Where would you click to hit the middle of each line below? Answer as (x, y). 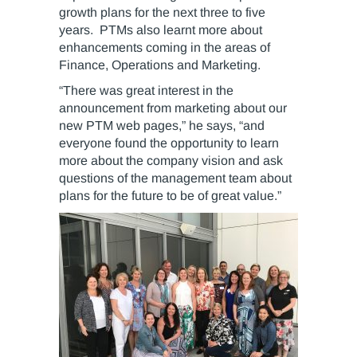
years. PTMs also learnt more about (161, 30)
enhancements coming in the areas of (165, 48)
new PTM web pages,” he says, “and (162, 126)
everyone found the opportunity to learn (169, 143)
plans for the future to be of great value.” (170, 196)
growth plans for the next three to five (162, 13)
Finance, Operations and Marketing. (160, 65)
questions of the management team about (175, 178)
